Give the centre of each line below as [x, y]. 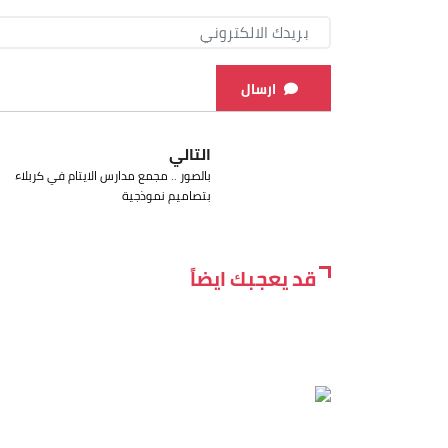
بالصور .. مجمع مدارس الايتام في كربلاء [113, 175]
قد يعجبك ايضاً [253, 278]
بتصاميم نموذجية [166, 195]
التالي [190, 153]
